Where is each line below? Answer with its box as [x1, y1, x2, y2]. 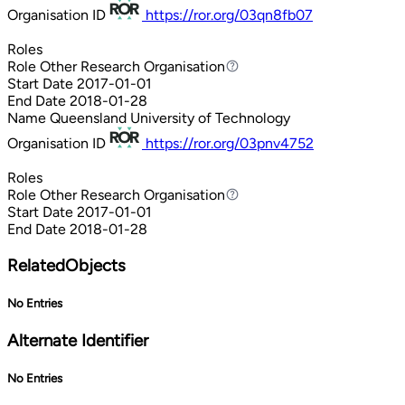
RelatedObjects [7, 254, 126, 276]
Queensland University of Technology [50, 108, 290, 127]
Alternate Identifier [7, 330, 148, 352]
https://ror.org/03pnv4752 [146, 134, 314, 152]
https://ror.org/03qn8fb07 [146, 5, 313, 24]
